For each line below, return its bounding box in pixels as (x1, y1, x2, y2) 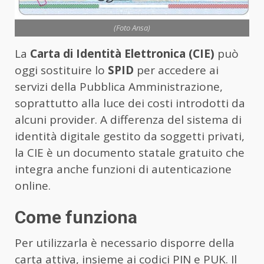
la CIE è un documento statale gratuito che (15, 145, 245, 161)
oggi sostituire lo (15, 62, 108, 78)
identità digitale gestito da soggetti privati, (15, 128, 245, 144)
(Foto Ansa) (114, 22, 150, 34)
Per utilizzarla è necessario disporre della (15, 235, 235, 251)
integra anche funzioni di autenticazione (15, 161, 232, 177)
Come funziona (15, 207, 137, 228)
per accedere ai (134, 62, 219, 78)
